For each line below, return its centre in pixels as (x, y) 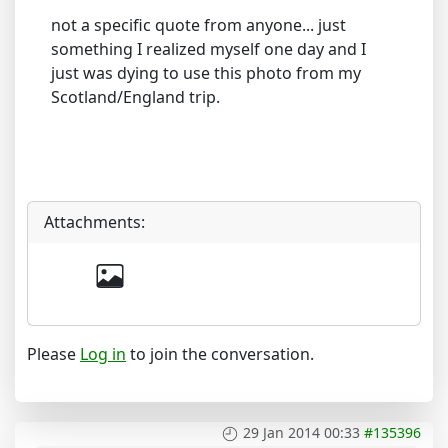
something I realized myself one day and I (208, 49)
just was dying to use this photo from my (206, 73)
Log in (103, 354)
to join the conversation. (220, 354)
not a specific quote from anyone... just (198, 25)
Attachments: (94, 222)
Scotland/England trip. (135, 97)
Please (53, 354)
